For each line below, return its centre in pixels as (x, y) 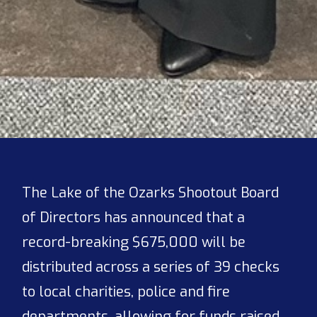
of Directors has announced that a (134, 217)
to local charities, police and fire (126, 292)
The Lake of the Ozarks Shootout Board (151, 192)
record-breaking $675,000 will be (134, 242)
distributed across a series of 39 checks (151, 267)
